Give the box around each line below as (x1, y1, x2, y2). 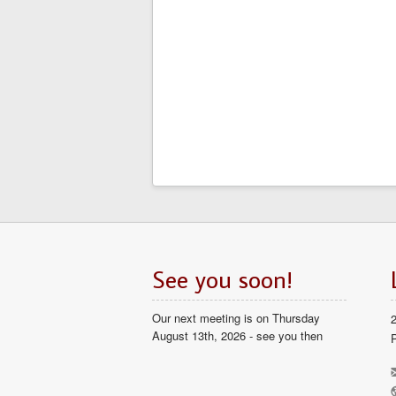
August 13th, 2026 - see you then (152, 327, 323, 344)
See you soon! (152, 263, 293, 295)
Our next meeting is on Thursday (152, 309, 320, 326)
